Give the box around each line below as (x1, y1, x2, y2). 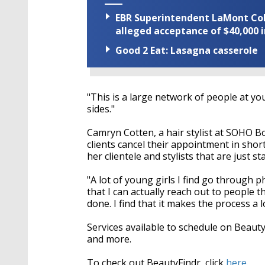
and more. (87, 232, 131, 246)
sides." (87, 102, 115, 116)
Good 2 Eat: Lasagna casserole (115, 44, 258, 57)
